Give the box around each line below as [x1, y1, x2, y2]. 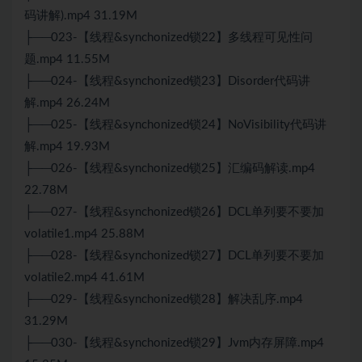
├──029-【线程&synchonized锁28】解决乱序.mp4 [24, 293, 303, 306]
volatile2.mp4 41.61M [24, 271, 145, 284]
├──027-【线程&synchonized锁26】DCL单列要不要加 [24, 206, 324, 219]
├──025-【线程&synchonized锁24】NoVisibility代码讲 [24, 119, 326, 132]
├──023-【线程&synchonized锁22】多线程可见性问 [24, 32, 313, 44]
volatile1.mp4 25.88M [24, 228, 145, 241]
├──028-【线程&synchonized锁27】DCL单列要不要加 [24, 250, 324, 263]
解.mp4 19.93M [24, 141, 110, 154]
